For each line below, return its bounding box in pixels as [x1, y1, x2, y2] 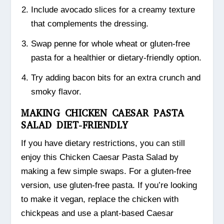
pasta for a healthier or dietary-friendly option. [30, 53, 201, 63]
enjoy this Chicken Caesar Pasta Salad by [21, 152, 179, 162]
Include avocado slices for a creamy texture [30, 5, 195, 15]
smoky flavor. [30, 87, 81, 97]
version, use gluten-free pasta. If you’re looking [21, 180, 197, 190]
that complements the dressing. [30, 19, 148, 29]
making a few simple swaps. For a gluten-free [21, 166, 191, 176]
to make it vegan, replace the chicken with [21, 194, 179, 204]
